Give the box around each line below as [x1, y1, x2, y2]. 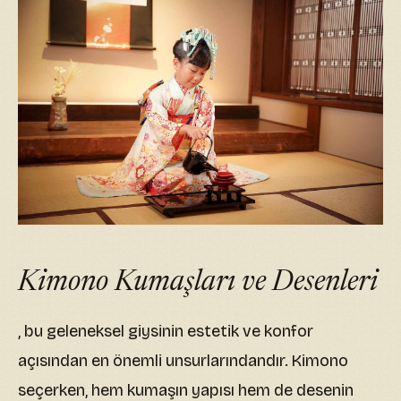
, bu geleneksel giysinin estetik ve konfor [18, 321, 313, 342]
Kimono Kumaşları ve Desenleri [18, 269, 378, 298]
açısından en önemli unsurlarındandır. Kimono [18, 351, 348, 371]
